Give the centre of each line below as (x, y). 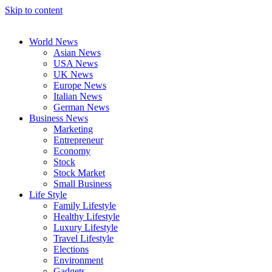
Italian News (78, 96)
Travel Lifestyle (83, 238)
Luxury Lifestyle (86, 227)
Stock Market (79, 173)
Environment (78, 260)
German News (81, 107)
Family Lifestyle (85, 206)
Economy (72, 151)
